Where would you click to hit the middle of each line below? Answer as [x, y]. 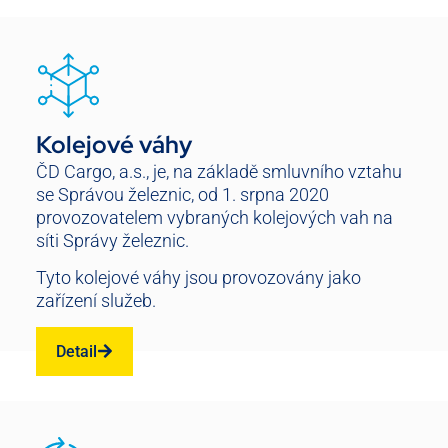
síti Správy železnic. [112, 240]
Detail [76, 351]
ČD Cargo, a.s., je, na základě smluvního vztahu [219, 171]
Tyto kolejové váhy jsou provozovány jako [198, 278]
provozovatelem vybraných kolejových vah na [214, 217]
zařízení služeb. [96, 301]
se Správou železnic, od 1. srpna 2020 [182, 194]
